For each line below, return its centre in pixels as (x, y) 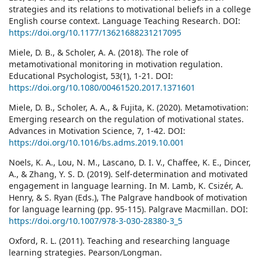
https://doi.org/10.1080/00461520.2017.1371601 (102, 88)
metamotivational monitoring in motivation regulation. (116, 64)
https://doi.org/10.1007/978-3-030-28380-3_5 (96, 221)
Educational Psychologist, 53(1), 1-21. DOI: (91, 76)
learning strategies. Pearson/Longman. (85, 253)
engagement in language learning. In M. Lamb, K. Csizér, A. (126, 186)
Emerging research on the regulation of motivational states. (126, 119)
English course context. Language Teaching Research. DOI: (125, 21)
